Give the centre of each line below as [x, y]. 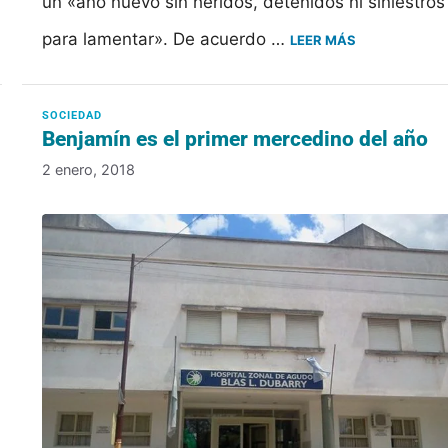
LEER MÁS [323, 39]
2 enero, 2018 [89, 170]
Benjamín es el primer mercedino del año [235, 138]
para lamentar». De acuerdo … [166, 38]
